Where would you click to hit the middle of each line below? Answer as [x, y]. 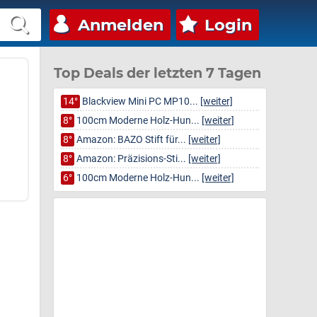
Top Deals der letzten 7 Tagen [157, 73]
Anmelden [121, 25]
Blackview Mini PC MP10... [140, 102]
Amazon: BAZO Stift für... [131, 140]
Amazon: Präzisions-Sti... [131, 159]
